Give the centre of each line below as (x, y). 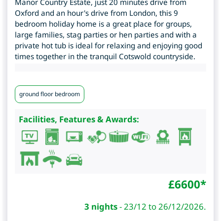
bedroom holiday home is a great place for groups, (103, 24)
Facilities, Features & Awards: (79, 119)
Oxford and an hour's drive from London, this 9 (96, 13)
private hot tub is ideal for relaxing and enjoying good (109, 46)
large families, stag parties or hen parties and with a (106, 35)
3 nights (101, 207)
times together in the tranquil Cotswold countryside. (105, 56)
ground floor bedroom (50, 94)
